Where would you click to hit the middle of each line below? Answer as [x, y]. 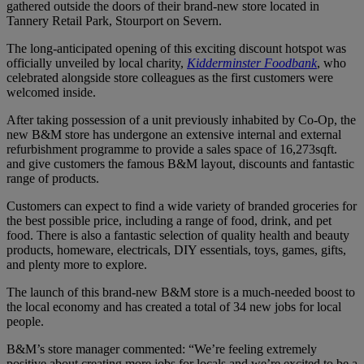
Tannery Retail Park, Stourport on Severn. [114, 21]
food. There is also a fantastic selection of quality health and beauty [178, 236]
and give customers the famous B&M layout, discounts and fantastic [180, 164]
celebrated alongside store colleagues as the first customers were [170, 78]
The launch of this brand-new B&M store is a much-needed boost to [181, 292]
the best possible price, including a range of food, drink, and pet [169, 221]
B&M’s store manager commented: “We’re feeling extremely [162, 349]
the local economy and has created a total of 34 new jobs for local [174, 307]
